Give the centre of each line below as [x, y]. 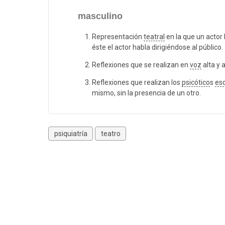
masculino [100, 16]
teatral [154, 37]
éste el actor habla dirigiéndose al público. [157, 47]
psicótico [196, 83]
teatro [110, 133]
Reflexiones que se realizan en [141, 65]
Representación [118, 37]
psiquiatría [71, 133]
